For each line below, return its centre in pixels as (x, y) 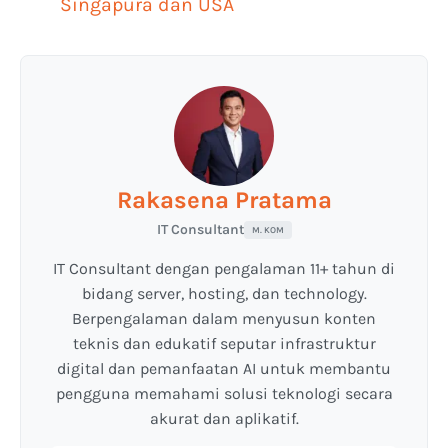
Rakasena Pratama (224, 200)
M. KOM (267, 230)
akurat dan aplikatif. (224, 419)
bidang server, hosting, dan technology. (224, 294)
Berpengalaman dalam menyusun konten (224, 319)
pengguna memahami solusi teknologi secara (224, 394)
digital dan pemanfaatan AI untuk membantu (224, 369)
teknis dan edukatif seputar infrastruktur (224, 344)
